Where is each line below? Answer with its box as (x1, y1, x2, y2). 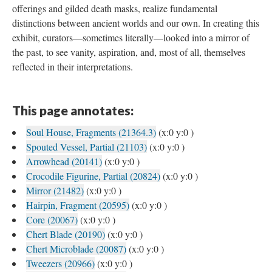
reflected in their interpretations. (12, 60, 133, 73)
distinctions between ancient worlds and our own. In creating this (12, 16, 259, 29)
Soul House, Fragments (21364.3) (26, 126, 156, 138)
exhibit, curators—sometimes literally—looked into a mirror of (12, 31, 250, 44)
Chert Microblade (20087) (26, 242, 126, 255)
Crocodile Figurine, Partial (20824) (26, 169, 160, 182)
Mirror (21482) (26, 184, 84, 197)
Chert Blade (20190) (26, 228, 105, 240)
